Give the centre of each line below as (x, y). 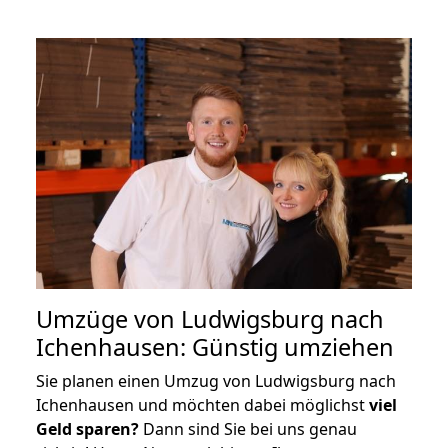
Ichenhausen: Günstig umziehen (215, 346)
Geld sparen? (87, 428)
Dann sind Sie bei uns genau (248, 428)
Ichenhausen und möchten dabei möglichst (202, 404)
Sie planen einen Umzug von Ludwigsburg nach (216, 380)
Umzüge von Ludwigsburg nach (210, 318)
